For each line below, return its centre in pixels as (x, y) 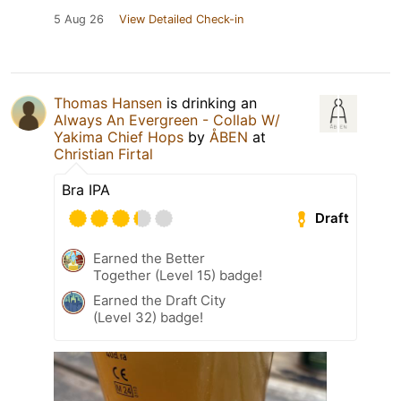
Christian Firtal (103, 154)
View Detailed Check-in (181, 19)
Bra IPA (86, 189)
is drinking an (209, 102)
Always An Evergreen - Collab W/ (167, 119)
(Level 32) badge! (148, 317)
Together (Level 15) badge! (178, 275)
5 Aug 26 (79, 19)
